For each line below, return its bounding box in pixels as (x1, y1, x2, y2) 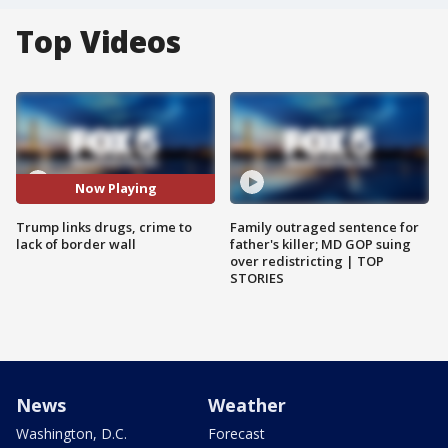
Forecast (208, 423, 265, 443)
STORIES (230, 268, 284, 287)
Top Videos (16, 21, 181, 62)
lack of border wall (16, 234, 136, 253)
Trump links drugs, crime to (16, 217, 192, 236)
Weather (208, 392, 286, 417)
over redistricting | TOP (230, 251, 384, 270)
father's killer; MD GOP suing (230, 234, 411, 253)
